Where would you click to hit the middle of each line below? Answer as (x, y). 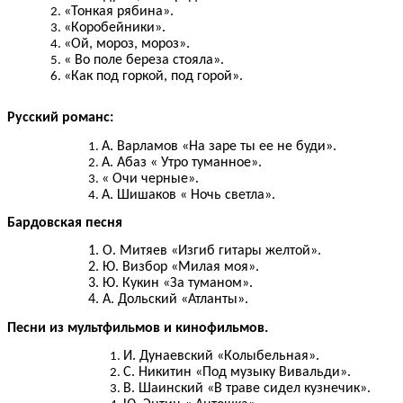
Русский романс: (60, 118)
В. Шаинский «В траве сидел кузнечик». (247, 389)
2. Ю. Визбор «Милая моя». (174, 268)
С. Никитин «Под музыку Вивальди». (237, 372)
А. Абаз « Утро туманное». (182, 162)
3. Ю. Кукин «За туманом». (171, 284)
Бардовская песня (65, 224)
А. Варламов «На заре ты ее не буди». (219, 146)
